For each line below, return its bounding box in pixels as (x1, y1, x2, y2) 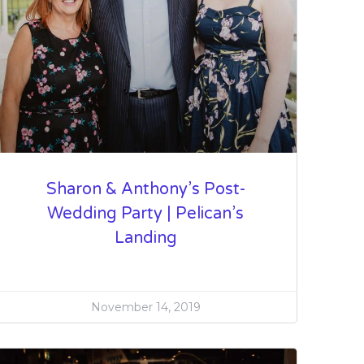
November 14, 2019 (90, 300, 201, 315)
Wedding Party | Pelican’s (47, 204, 245, 224)
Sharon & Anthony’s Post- (45, 180, 245, 200)
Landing (114, 228, 177, 249)
